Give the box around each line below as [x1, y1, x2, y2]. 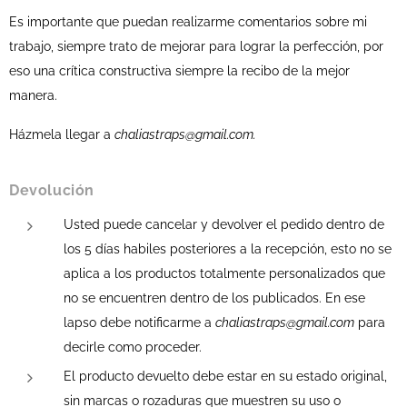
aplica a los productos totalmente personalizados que [64, 266, 385, 281]
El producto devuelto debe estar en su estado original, [64, 369, 387, 383]
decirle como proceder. [64, 340, 202, 354]
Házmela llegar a [9, 127, 114, 142]
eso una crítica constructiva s [9, 64, 182, 78]
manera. [9, 88, 57, 103]
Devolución [9, 182, 94, 199]
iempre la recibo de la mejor [182, 64, 350, 78]
